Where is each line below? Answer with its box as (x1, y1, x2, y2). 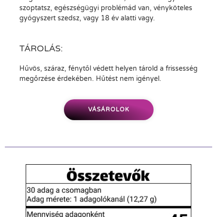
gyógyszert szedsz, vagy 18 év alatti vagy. (19, 14, 155, 22)
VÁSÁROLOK (88, 106, 129, 113)
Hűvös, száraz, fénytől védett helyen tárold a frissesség (19, 64, 198, 73)
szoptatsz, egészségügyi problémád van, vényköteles (19, 3, 192, 12)
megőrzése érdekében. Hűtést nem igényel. (19, 74, 161, 83)
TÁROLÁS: (19, 43, 63, 54)
